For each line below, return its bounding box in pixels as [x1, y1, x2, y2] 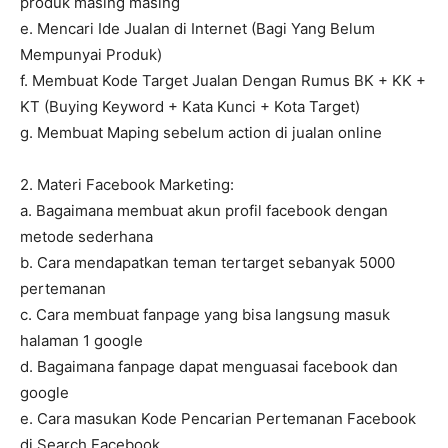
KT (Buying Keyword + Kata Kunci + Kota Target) [20, 97, 360, 117]
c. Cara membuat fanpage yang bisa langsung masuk [20, 305, 390, 325]
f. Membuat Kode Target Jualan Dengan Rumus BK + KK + [20, 71, 426, 91]
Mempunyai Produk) [20, 45, 162, 65]
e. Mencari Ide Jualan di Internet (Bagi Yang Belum [20, 19, 375, 39]
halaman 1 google [20, 331, 143, 351]
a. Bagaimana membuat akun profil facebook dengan [20, 201, 388, 221]
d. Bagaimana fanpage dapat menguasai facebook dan [20, 357, 398, 377]
